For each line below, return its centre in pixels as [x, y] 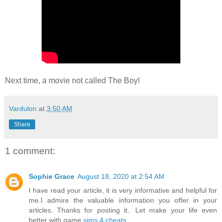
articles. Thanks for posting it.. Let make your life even [123, 210]
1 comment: [30, 151]
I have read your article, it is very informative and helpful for [123, 191]
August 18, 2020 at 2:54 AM [121, 177]
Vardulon [23, 108]
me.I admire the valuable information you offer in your [123, 200]
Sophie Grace [52, 177]
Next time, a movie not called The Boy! [72, 80]
